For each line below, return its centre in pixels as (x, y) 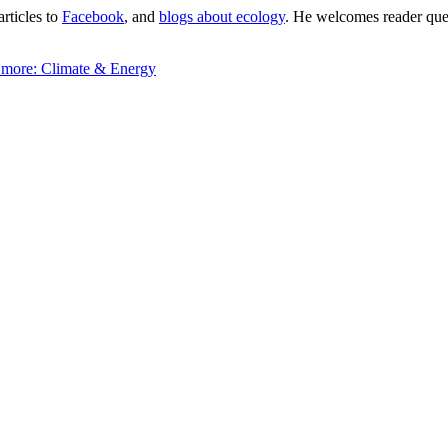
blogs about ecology (222, 17)
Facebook (93, 17)
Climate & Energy (98, 69)
